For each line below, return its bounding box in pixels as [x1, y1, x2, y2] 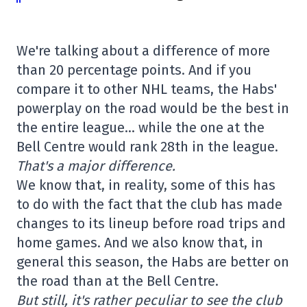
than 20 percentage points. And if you [16, 62, 251, 78]
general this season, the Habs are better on [16, 254, 289, 270]
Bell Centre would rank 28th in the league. [16, 138, 278, 155]
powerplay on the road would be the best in [16, 100, 289, 116]
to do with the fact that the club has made [16, 196, 282, 212]
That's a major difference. [16, 158, 175, 174]
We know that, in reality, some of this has [16, 177, 275, 193]
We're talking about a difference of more [16, 42, 270, 59]
